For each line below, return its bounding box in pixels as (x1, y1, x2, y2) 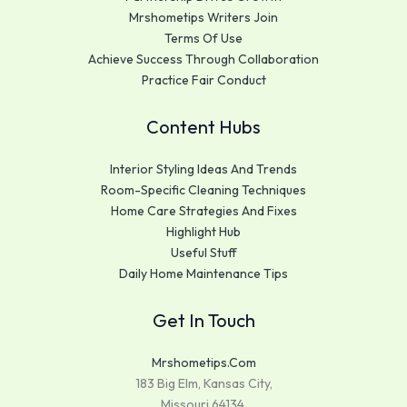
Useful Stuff (170, 243, 237, 261)
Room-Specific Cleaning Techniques (101, 181, 306, 198)
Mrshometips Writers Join (129, 8, 278, 25)
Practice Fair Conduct (141, 71, 266, 88)
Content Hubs (146, 114, 261, 138)
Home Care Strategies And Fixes (110, 202, 297, 219)
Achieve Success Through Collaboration (88, 50, 319, 67)
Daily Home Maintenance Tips (119, 264, 288, 282)
